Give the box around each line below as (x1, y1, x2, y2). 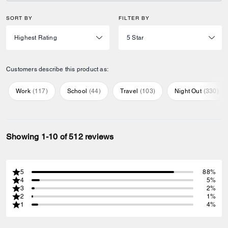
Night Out (175, 87, 202, 95)
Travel (120, 87, 138, 95)
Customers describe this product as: (6, 65, 108, 73)
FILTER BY (119, 14, 150, 21)
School (67, 87, 88, 95)
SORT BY (6, 14, 33, 21)
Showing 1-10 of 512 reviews (6, 131, 114, 141)
